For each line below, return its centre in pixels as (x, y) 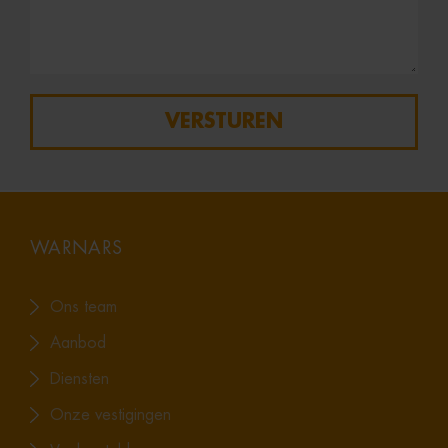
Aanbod (78, 342)
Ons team (83, 306)
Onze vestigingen (110, 414)
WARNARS (76, 247)
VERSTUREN (224, 121)
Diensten (79, 378)
